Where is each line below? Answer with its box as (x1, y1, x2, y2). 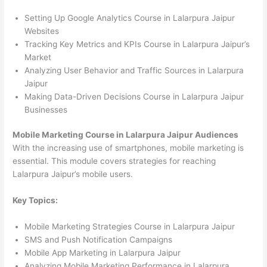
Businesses (24, 104, 68, 114)
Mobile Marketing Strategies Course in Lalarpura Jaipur (24, 221, 235, 231)
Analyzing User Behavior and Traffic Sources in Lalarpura (24, 65, 244, 75)
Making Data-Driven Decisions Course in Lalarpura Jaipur (24, 91, 244, 101)
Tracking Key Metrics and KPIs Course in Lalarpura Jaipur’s (24, 39, 250, 49)
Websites (24, 26, 60, 36)
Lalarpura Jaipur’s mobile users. (13, 169, 133, 179)
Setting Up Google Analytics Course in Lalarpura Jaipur (24, 13, 235, 23)
